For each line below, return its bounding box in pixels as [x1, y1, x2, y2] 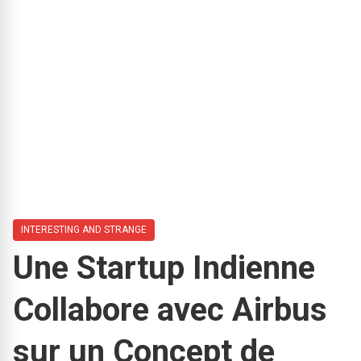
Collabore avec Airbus [13, 290, 327, 329]
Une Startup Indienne [13, 248, 315, 287]
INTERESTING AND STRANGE [21, 223, 147, 235]
